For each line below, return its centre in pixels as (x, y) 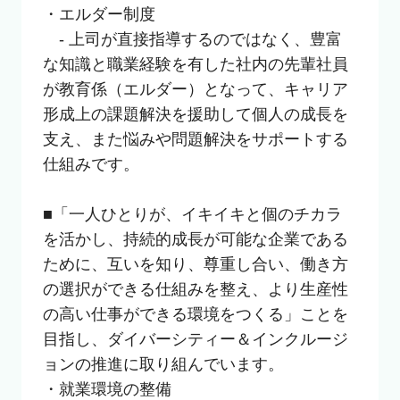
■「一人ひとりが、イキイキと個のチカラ (192, 214)
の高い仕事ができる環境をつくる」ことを (195, 314)
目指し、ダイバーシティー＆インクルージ (195, 339)
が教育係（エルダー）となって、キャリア (195, 89)
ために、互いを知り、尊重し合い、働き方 (195, 264)
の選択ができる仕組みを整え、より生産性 (195, 289)
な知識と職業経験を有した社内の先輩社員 (195, 64)
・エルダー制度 (99, 14)
